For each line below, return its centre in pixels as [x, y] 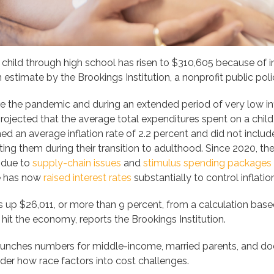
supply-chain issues [77, 163]
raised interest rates [87, 178]
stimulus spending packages [207, 163]
